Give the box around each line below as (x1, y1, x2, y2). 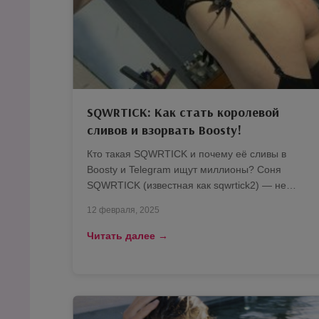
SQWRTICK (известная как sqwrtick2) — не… (87, 179, 296, 192)
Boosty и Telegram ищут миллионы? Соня (87, 164, 281, 176)
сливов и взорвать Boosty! (87, 122, 241, 139)
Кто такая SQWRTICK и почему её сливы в (87, 148, 286, 160)
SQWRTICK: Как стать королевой (87, 104, 279, 121)
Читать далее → (87, 230, 168, 242)
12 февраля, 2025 (87, 205, 159, 216)
